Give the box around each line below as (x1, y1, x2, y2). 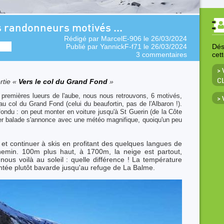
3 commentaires (136, 50, 187, 58)
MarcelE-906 (101, 34, 141, 42)
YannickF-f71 (100, 42, 141, 50)
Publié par (66, 42, 100, 50)
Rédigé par (64, 34, 101, 42)
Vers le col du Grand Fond (18, 77, 109, 85)
